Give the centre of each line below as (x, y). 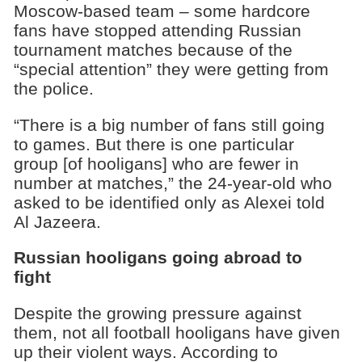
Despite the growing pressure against (157, 314)
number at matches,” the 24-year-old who (173, 183)
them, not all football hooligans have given (177, 333)
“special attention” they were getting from (171, 69)
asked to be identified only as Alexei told (169, 202)
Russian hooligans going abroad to (158, 258)
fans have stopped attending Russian (157, 30)
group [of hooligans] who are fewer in (156, 163)
